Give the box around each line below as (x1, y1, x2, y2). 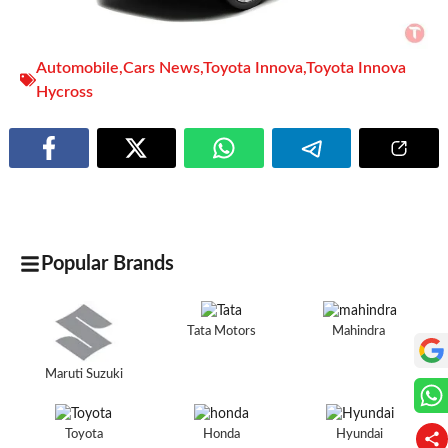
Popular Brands (40, 254, 174, 275)
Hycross (36, 84, 93, 101)
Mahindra (331, 325, 388, 339)
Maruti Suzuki (44, 368, 123, 382)
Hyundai (336, 428, 384, 442)
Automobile (36, 60, 119, 77)
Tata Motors (187, 325, 257, 339)
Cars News (123, 60, 200, 77)
